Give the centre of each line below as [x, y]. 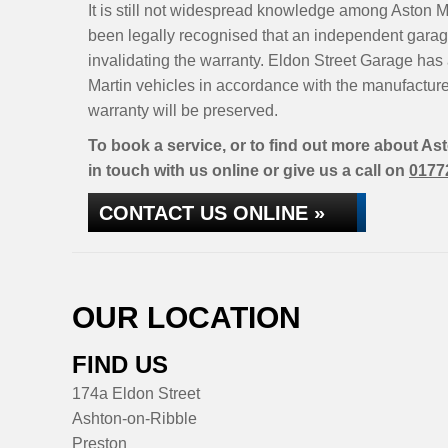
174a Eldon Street [136, 393]
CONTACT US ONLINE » [212, 213]
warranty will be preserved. [183, 110]
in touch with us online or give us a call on [248, 170]
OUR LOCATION [186, 317]
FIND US [120, 364]
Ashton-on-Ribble [134, 418]
